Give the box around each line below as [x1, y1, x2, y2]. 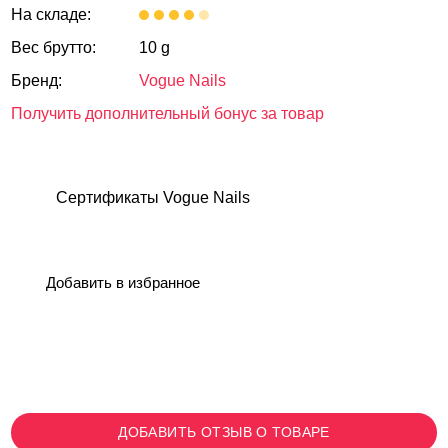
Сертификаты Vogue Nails [56, 189, 251, 206]
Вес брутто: [11, 39, 97, 56]
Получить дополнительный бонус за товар [11, 105, 325, 122]
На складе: [11, 6, 92, 23]
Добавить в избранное [46, 275, 201, 291]
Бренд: [11, 72, 63, 89]
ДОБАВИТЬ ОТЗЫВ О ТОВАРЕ [118, 424, 330, 440]
